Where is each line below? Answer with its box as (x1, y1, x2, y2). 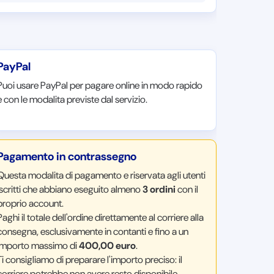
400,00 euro (78, 239, 136, 252)
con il (175, 183, 198, 196)
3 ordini (142, 183, 176, 196)
